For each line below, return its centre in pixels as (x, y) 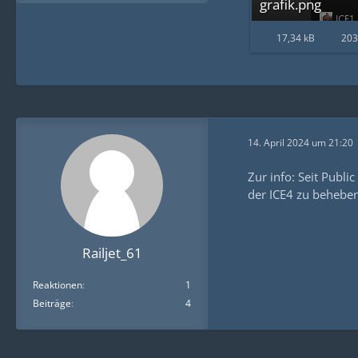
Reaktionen (58, 284)
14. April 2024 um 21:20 (300, 143)
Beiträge (52, 303)
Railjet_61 (112, 253)
